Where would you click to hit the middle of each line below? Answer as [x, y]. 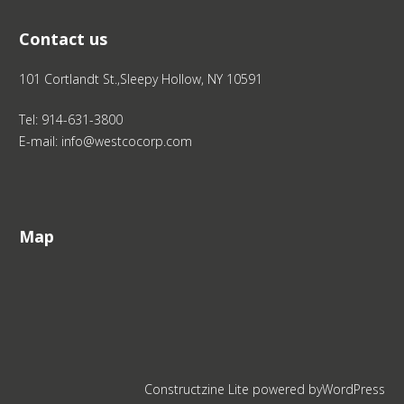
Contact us [64, 39]
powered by [287, 390]
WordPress [353, 390]
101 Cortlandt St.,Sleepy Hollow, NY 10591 [141, 79]
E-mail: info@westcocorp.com [106, 142]
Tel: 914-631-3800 [71, 120]
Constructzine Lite [198, 390]
